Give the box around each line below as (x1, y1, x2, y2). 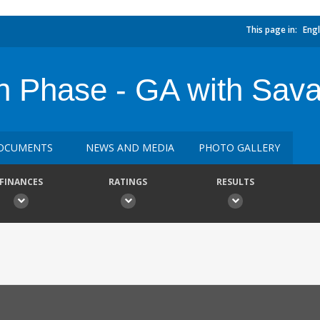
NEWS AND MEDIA (86, 141, 174, 154)
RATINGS (109, 176, 147, 188)
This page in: (246, 24, 297, 36)
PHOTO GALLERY (199, 141, 280, 154)
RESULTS (216, 176, 254, 188)
